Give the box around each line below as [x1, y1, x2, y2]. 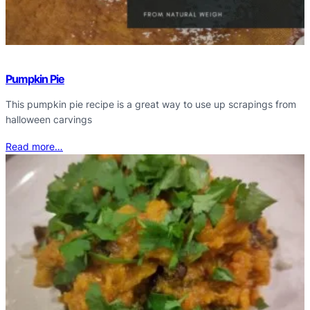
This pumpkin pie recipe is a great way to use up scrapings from [6, 98, 296, 111]
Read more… [6, 140, 63, 152]
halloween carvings [6, 113, 92, 126]
